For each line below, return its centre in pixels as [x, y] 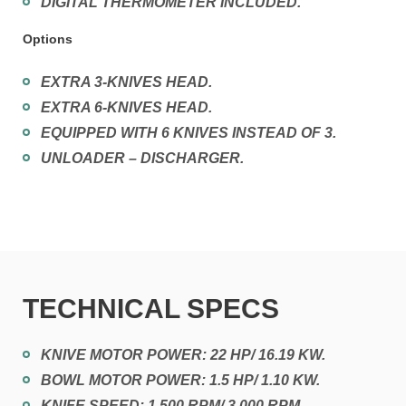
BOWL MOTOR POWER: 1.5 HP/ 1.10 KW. [180, 381]
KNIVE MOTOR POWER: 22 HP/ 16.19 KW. [183, 355]
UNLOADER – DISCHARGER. [142, 159]
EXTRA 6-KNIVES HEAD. [126, 108]
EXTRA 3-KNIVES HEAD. [126, 82]
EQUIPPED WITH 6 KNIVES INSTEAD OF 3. [188, 133]
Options [48, 39]
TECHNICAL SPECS [151, 309]
